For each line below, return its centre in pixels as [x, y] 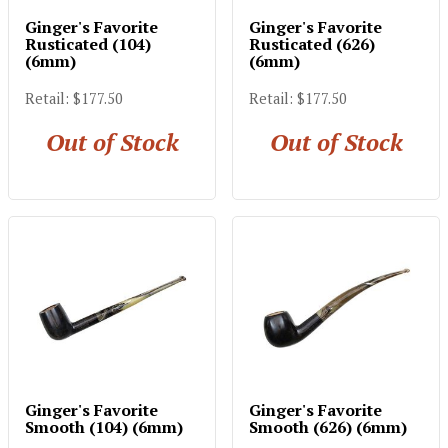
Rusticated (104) [88, 43]
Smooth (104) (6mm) [104, 426]
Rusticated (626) [312, 43]
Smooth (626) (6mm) [328, 426]
